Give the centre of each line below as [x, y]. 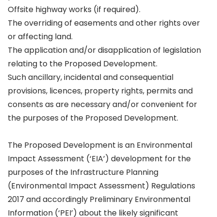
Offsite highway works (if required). [74, 9]
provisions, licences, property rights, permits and [100, 91]
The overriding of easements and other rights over [104, 23]
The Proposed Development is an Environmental [100, 145]
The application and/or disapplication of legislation [104, 50]
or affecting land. [40, 37]
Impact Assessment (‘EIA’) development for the [99, 159]
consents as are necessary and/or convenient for [102, 104]
